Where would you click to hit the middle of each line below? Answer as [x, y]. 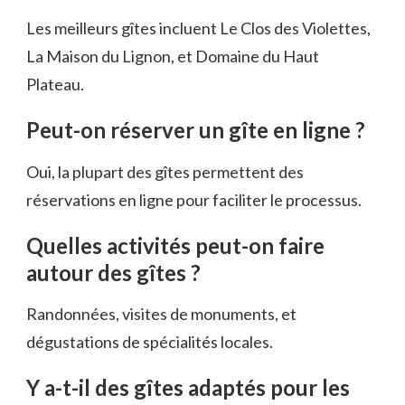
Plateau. [55, 85]
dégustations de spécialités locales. [150, 342]
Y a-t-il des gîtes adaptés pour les [188, 388]
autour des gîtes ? [113, 272]
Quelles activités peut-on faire [175, 245]
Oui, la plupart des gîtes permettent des [165, 171]
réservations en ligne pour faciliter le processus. [194, 199]
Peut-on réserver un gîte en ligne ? [196, 130]
